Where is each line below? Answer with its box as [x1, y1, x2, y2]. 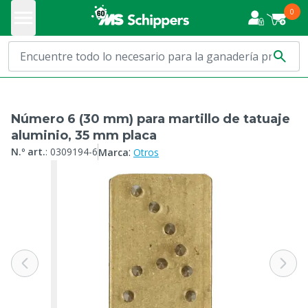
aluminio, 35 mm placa [11, 128, 157, 143]
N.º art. [11, 145, 45, 158]
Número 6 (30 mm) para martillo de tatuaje [11, 111, 290, 126]
